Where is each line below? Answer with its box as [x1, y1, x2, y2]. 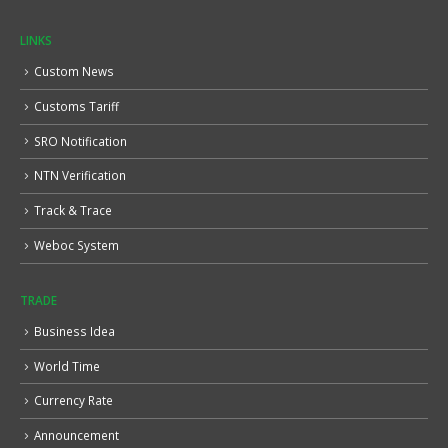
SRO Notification [34, 132, 127, 149]
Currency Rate [34, 392, 113, 409]
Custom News [34, 62, 114, 79]
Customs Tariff [34, 97, 119, 114]
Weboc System [34, 237, 119, 254]
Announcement [34, 427, 119, 444]
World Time [34, 357, 100, 374]
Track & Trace [34, 202, 112, 219]
